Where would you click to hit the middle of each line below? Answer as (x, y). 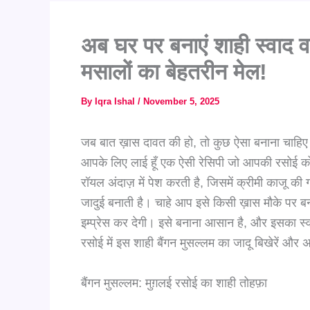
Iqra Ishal (116, 101)
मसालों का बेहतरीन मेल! (174, 72)
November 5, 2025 (181, 101)
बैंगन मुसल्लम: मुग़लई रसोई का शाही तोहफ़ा (174, 283)
